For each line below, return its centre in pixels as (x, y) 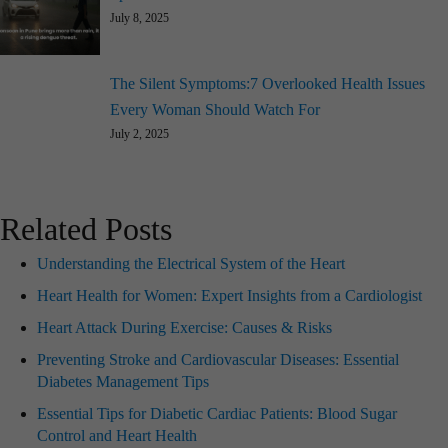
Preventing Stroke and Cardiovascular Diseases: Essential (218, 359)
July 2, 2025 (139, 133)
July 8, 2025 (139, 17)
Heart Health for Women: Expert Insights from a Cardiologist (229, 295)
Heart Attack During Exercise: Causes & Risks (184, 327)
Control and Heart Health (117, 435)
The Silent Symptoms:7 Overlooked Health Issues (267, 83)
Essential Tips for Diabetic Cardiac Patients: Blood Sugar (217, 413)
